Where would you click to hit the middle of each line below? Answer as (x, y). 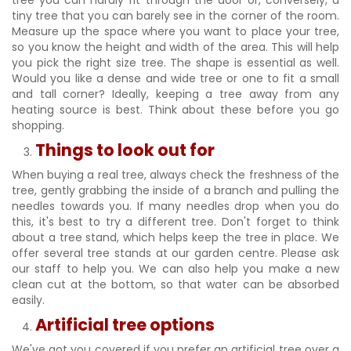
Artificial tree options (127, 325)
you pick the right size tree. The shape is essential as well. (175, 63)
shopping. (40, 125)
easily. (30, 300)
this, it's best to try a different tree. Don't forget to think (175, 222)
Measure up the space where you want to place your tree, (175, 31)
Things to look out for (127, 150)
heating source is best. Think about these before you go (175, 110)
